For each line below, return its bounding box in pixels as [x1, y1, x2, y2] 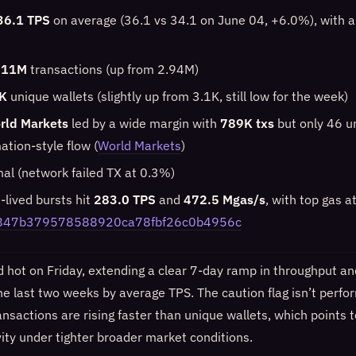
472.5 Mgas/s [184, 192, 265, 207]
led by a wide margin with [68, 115, 220, 131]
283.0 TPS [94, 192, 156, 207]
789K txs [220, 115, 274, 131]
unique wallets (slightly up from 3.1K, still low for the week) [7, 88, 348, 104]
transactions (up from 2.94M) [27, 61, 199, 77]
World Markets [98, 137, 181, 153]
